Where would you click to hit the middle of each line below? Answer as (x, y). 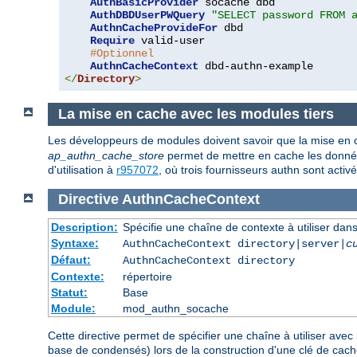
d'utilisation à (82, 169)
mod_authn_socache (175, 309)
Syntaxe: (75, 243)
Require (112, 41)
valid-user (170, 41)
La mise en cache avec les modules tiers (196, 114)
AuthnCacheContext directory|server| (234, 244)
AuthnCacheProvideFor (154, 28)
